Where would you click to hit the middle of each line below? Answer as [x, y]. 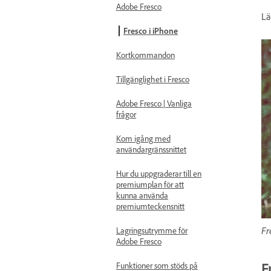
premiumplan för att [150, 184]
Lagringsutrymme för [152, 230]
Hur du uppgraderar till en [159, 173]
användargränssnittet [151, 149]
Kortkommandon [145, 55]
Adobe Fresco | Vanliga [154, 103]
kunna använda [142, 195]
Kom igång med [143, 138]
